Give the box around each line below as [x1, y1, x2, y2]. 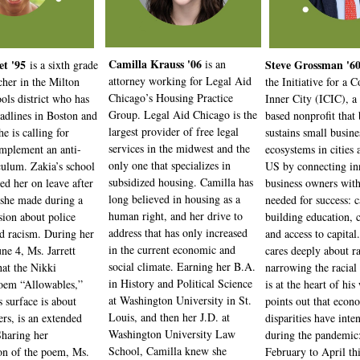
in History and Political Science [108, 276, 252, 291]
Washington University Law [108, 326, 235, 342]
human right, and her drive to [108, 208, 243, 223]
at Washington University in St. [108, 292, 252, 308]
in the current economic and [108, 242, 235, 257]
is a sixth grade [26, 57, 98, 72]
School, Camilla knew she [108, 343, 227, 358]
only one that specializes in [108, 157, 231, 173]
